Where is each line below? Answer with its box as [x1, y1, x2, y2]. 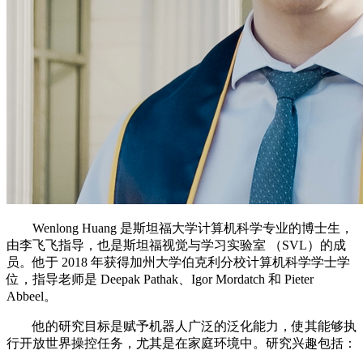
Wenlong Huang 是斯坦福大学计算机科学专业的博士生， [6, 221, 353, 236]
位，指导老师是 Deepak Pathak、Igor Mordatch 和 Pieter [6, 272, 314, 287]
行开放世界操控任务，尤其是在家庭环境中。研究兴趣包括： [6, 336, 357, 351]
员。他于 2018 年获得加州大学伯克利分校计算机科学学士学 [6, 255, 350, 270]
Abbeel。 [6, 289, 57, 304]
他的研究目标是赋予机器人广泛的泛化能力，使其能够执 [6, 319, 357, 334]
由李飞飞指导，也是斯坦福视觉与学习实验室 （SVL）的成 [6, 238, 346, 253]
